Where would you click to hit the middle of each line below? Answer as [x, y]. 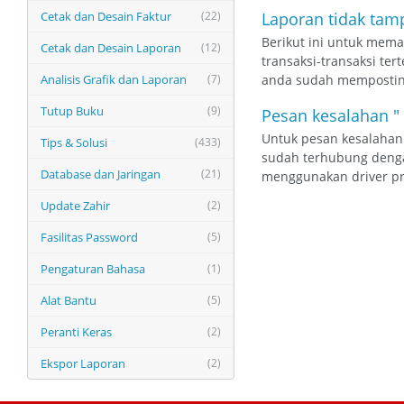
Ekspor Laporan [83, 363]
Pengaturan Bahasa [93, 269]
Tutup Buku [72, 111]
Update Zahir [75, 206]
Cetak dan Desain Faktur [106, 16]
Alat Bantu [69, 300]
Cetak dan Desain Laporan [111, 48]
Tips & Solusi [74, 142]
